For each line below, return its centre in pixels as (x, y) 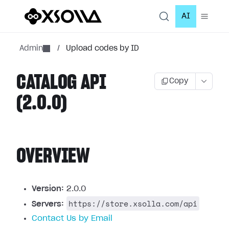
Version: (48, 189)
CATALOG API (61, 83)
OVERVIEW (53, 156)
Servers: (48, 204)
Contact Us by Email (72, 219)
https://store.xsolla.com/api (133, 203)
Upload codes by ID (102, 49)
